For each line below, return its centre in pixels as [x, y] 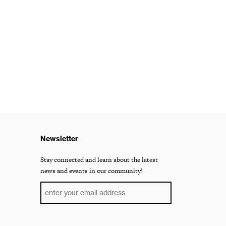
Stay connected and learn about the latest [99, 160]
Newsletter [59, 139]
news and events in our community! [92, 171]
